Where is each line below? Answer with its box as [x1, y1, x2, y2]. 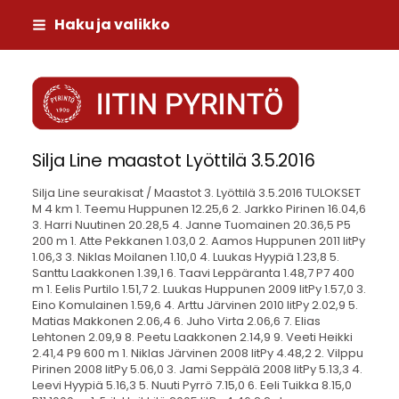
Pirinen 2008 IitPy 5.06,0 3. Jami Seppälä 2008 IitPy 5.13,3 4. [31, 360, 362, 378]
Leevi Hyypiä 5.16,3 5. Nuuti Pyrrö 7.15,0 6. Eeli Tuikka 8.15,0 [31, 376, 352, 394]
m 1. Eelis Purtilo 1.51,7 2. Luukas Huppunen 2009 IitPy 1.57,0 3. [31, 280, 366, 297]
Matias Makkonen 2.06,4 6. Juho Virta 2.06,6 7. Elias [31, 312, 321, 330]
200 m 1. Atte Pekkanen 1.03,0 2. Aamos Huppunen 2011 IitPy [31, 232, 365, 249]
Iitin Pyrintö [163, 98, 239, 119]
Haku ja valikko [53, 14, 170, 35]
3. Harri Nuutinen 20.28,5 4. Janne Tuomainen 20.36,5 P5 [31, 216, 351, 233]
